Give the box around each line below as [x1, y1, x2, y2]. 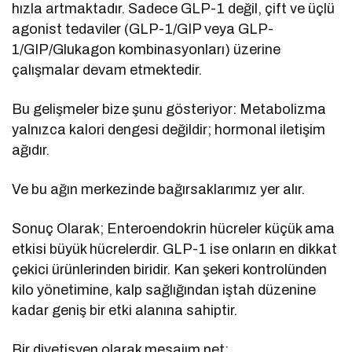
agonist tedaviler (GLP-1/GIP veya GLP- [12, 20, 274, 37]
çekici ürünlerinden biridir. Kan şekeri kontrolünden [12, 261, 328, 277]
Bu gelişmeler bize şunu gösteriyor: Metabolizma [12, 101, 327, 117]
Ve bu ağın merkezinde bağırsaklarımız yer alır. [12, 181, 306, 197]
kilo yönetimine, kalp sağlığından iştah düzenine [12, 281, 317, 298]
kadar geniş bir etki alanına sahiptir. [12, 302, 238, 318]
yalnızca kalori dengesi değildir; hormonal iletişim [12, 121, 326, 137]
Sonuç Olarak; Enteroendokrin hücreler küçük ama [12, 220, 335, 236]
